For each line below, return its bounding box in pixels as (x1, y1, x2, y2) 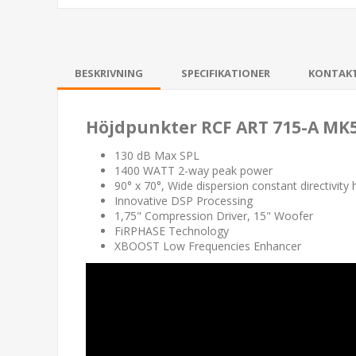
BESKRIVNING (75, 65, 143, 80)
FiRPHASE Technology (114, 222, 229, 238)
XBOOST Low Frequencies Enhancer (114, 238, 301, 253)
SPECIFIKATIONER (181, 65, 270, 80)
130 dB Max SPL (114, 147, 199, 163)
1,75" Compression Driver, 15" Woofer (114, 207, 313, 223)
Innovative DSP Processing (114, 192, 253, 208)
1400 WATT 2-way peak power (114, 162, 273, 178)
